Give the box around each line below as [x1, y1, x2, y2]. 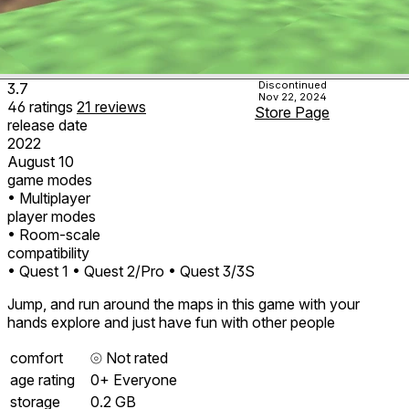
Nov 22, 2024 [257, 89, 327, 103]
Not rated [102, 348, 168, 367]
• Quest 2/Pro [72, 261, 164, 280]
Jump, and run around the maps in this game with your [7, 294, 360, 313]
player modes [7, 206, 96, 225]
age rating [10, 370, 75, 389]
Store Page [255, 102, 330, 121]
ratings [29, 97, 77, 116]
